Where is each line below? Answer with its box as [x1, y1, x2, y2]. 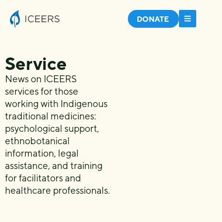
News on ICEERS [5, 73, 77, 84]
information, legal [5, 148, 79, 159]
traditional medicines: [5, 111, 96, 121]
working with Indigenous [5, 98, 108, 109]
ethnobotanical [5, 135, 70, 146]
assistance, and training [5, 160, 103, 171]
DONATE [137, 15, 169, 23]
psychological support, [5, 123, 99, 134]
